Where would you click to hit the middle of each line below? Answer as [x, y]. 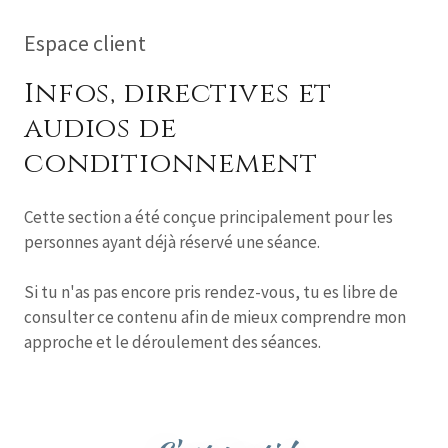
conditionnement [171, 164]
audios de [100, 129]
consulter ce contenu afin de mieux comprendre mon [215, 317]
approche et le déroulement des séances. [175, 342]
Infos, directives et [178, 94]
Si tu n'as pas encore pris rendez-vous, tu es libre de [211, 292]
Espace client [85, 43]
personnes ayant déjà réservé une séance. [173, 242]
